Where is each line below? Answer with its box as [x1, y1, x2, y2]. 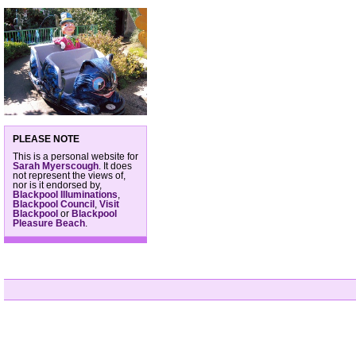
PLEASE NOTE [13, 133, 79, 144]
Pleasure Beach [13, 218, 85, 228]
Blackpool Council [13, 199, 95, 209]
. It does [99, 161, 132, 171]
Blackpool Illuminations [13, 189, 118, 199]
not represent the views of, [13, 170, 126, 180]
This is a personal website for [13, 151, 138, 161]
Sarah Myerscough [13, 161, 99, 171]
